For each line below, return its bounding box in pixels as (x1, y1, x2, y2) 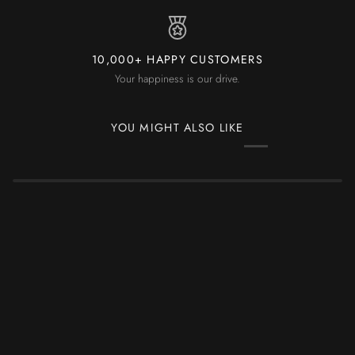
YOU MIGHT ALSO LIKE (111, 119, 244, 136)
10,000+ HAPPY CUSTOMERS (92, 51, 263, 67)
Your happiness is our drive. (115, 71, 240, 87)
